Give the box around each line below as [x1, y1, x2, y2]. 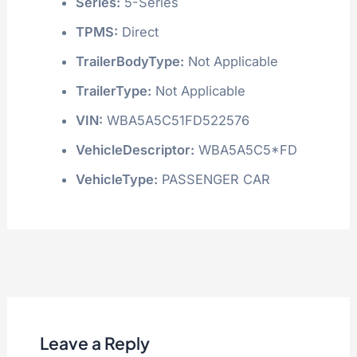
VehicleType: [75, 171, 158, 187]
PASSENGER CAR [157, 171, 270, 187]
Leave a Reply [39, 331, 150, 354]
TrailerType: [75, 82, 151, 99]
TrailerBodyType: [75, 53, 184, 69]
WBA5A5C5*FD [194, 141, 297, 158]
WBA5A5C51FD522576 [102, 112, 249, 128]
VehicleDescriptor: [75, 141, 194, 158]
